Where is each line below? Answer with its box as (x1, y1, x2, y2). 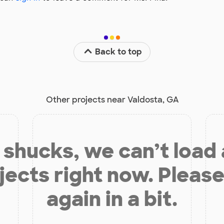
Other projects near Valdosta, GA (45, 94, 178, 105)
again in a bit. (46, 185, 177, 212)
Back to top (95, 46, 142, 57)
